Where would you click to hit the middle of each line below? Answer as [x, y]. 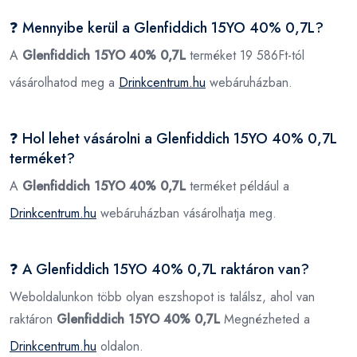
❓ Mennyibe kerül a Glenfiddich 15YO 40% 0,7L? [167, 27]
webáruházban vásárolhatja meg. [186, 213]
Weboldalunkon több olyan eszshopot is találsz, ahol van [162, 296]
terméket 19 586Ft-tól [245, 55]
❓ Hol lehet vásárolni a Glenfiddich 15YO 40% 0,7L [173, 138]
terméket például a [237, 186]
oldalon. [120, 346]
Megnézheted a [265, 319]
